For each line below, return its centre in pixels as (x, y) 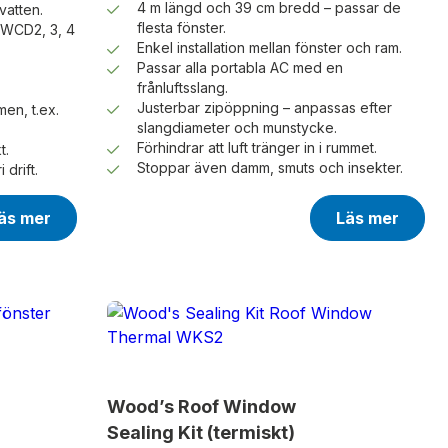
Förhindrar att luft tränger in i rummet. (256, 148)
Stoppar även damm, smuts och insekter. (269, 168)
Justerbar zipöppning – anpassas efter (264, 108)
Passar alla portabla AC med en (239, 68)
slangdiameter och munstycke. (236, 128)
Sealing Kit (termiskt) (200, 433)
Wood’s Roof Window (201, 407)
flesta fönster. (181, 28)
